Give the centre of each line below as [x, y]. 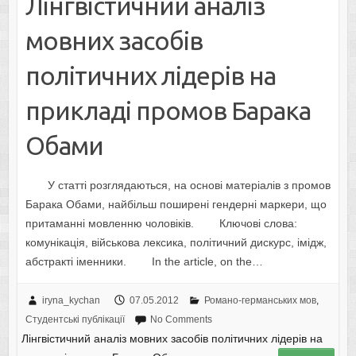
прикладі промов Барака [168, 111]
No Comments [181, 320]
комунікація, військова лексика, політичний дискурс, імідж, [176, 243]
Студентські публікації [75, 320]
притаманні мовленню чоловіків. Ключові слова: [161, 224]
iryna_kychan [71, 301]
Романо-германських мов [260, 301]
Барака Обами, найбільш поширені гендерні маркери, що [176, 205]
